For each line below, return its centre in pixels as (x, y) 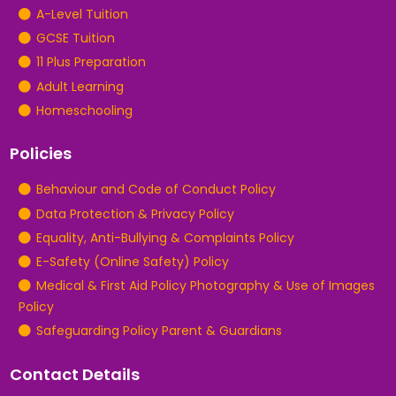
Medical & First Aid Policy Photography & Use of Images (205, 286)
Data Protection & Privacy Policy (135, 213)
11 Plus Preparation (91, 62)
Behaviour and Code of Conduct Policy (156, 190)
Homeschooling (84, 110)
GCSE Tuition (75, 38)
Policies (41, 154)
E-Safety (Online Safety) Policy (132, 261)
